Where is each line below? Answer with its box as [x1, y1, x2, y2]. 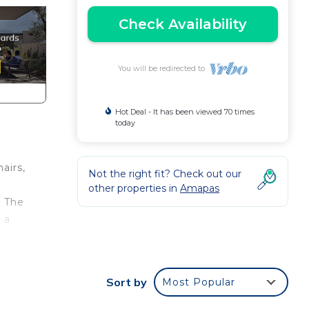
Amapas [180, 182, 219, 195]
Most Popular [162, 276, 235, 288]
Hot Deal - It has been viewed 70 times [114, 107, 255, 117]
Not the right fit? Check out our [88, 168, 241, 180]
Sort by [106, 275, 147, 289]
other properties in [88, 182, 180, 195]
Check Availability [119, 16, 247, 32]
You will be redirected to [117, 63, 209, 73]
